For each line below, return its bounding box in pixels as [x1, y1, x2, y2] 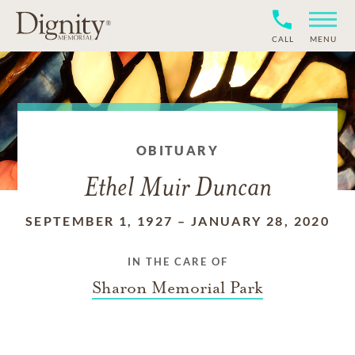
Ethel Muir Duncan [83, 175, 272, 203]
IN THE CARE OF [127, 255, 228, 268]
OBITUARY [136, 143, 219, 158]
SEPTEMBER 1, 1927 [25, 213, 174, 228]
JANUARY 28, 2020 [190, 213, 330, 228]
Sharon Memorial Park [92, 277, 263, 298]
